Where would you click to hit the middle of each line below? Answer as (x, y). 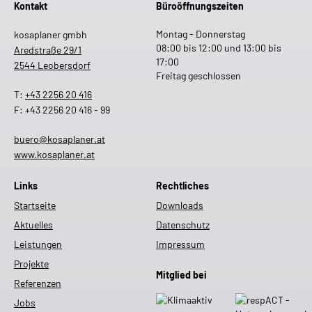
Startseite (35, 205)
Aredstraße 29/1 (48, 49)
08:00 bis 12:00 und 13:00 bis (219, 47)
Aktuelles (33, 224)
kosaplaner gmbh (50, 34)
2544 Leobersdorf (52, 65)
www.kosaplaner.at (54, 154)
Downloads (180, 205)
